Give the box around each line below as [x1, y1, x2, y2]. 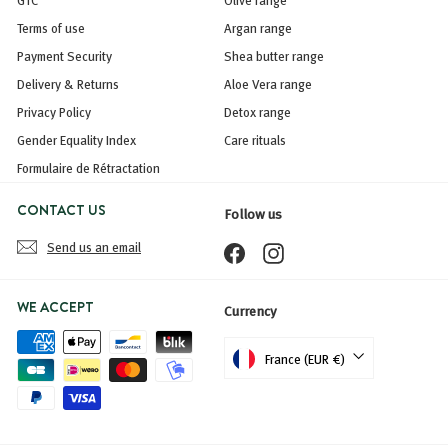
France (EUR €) [265, 349, 345, 370]
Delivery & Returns [17, 73, 119, 94]
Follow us [224, 202, 282, 224]
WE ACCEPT [17, 296, 94, 317]
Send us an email [47, 236, 141, 257]
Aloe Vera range [224, 73, 312, 94]
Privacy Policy [17, 101, 91, 122]
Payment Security [17, 45, 112, 66]
